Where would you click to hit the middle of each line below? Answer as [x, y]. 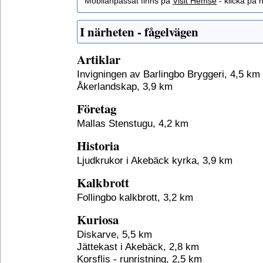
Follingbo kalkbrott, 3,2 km [135, 197]
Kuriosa [98, 220]
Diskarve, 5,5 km [114, 234]
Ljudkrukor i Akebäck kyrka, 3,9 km [155, 160]
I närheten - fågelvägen [139, 32]
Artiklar [99, 59]
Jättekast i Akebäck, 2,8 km [138, 247]
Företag [97, 109]
